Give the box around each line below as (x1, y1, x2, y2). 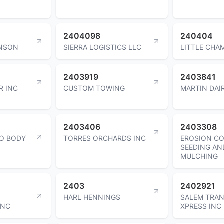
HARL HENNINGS (63, 192, 120, 201)
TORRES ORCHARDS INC (63, 133, 146, 142)
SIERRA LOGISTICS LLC (63, 42, 141, 51)
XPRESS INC (180, 201, 221, 210)
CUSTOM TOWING (63, 83, 125, 92)
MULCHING (180, 151, 218, 160)
